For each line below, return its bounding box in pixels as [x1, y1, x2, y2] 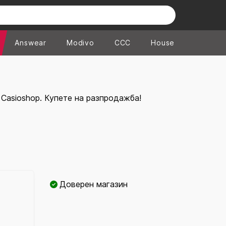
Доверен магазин [60, 179, 128, 190]
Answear [15, 38, 47, 47]
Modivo [67, 38, 94, 47]
